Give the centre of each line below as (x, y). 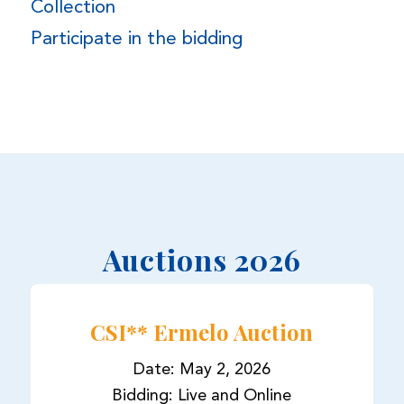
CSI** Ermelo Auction (202, 331)
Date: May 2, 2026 (202, 370)
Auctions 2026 (202, 259)
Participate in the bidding (136, 40)
